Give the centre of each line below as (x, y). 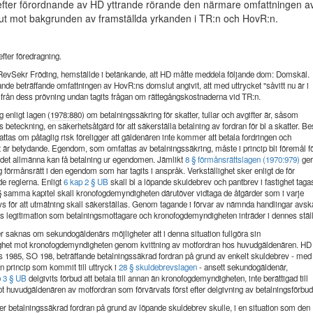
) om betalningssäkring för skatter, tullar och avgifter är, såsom (190, 115)
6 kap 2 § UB (86, 182)
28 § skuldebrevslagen (158, 267)
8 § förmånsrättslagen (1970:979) (243, 159)
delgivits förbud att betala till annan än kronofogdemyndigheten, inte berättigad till (168, 278)
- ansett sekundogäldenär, (243, 267)
